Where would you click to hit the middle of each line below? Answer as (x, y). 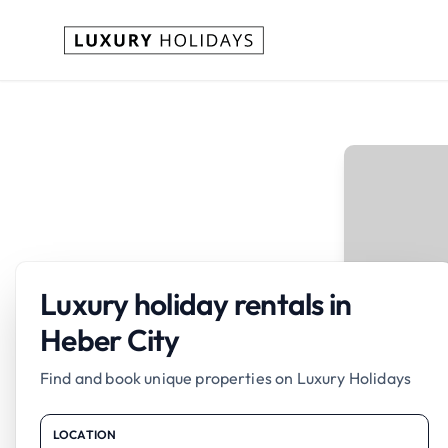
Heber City (110, 340)
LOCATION (85, 434)
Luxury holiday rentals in (196, 304)
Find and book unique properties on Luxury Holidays (225, 378)
